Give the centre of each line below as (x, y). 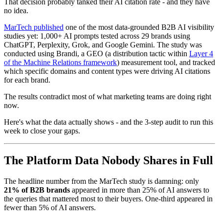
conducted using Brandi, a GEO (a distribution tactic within (97, 53)
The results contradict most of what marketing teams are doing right (108, 96)
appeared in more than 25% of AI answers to (140, 190)
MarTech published (34, 27)
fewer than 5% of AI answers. (50, 207)
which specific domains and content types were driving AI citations (107, 71)
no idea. (16, 10)
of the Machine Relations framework (60, 62)
